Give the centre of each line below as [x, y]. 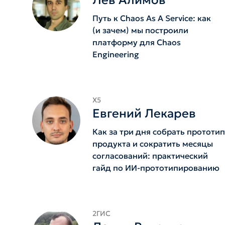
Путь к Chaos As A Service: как [152, 18]
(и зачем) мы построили [140, 30]
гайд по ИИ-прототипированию [156, 168]
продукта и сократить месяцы [153, 144]
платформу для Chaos [137, 42]
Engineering [116, 54]
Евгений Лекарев [144, 114]
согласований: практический [150, 156]
